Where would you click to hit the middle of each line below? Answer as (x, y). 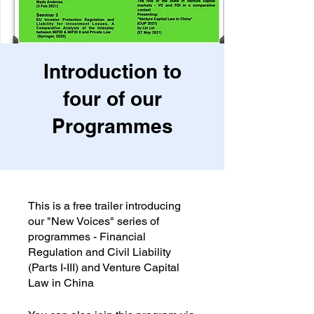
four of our (112, 99)
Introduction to (112, 71)
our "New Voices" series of (94, 221)
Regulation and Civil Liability (100, 252)
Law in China (61, 283)
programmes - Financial (87, 237)
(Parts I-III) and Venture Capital (104, 268)
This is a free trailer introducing (104, 206)
